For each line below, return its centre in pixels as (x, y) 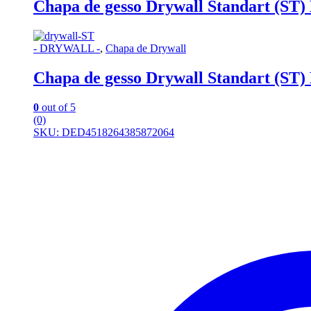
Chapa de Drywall (146, 48)
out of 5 (57, 107)
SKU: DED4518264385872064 (104, 132)
